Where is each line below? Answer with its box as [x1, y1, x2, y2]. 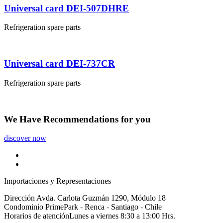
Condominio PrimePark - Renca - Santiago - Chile [4, 203, 162, 212]
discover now [4, 134, 46, 143]
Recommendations [43, 113, 118, 124]
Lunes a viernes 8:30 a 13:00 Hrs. [69, 212, 175, 221]
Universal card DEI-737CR [4, 58, 115, 69]
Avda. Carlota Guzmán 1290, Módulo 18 [35, 194, 166, 203]
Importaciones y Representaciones [4, 177, 111, 186]
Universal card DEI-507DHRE [4, 2, 129, 13]
